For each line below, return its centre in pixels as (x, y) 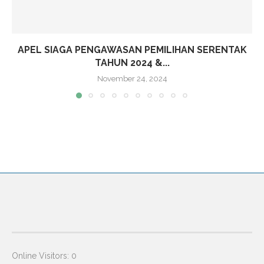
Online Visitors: (42, 256)
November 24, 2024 (132, 79)
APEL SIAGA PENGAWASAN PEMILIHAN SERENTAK (132, 50)
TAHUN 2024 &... (132, 63)
